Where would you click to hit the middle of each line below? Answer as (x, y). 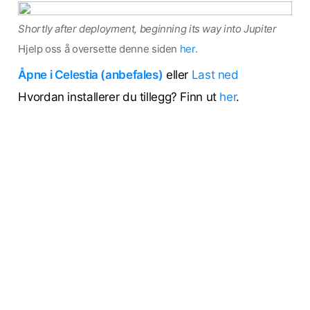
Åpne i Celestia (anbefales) (91, 74)
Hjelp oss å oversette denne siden (99, 49)
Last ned (215, 74)
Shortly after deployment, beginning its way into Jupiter (147, 29)
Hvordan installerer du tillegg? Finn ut (119, 97)
